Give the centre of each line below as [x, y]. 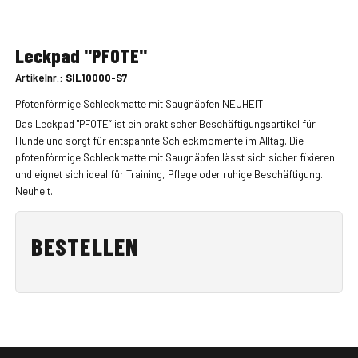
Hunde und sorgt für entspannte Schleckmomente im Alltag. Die [159, 141]
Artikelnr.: [40, 78]
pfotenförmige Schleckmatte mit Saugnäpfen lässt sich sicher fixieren [175, 157]
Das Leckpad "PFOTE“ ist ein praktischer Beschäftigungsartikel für [165, 124]
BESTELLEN [85, 246]
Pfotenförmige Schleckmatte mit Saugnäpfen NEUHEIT [139, 103]
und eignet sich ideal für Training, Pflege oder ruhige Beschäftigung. [169, 174]
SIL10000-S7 [96, 78]
